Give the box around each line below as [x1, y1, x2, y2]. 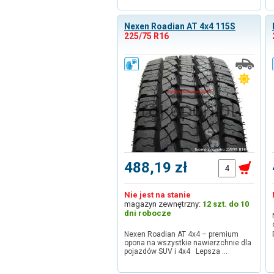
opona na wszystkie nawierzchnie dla [124, 239, 251, 247]
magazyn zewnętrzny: [124, 199, 202, 209]
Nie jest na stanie [124, 190, 191, 199]
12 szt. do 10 [202, 199, 249, 209]
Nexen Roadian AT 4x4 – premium [124, 230, 239, 239]
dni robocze [124, 209, 171, 218]
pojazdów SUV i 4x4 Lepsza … [124, 247, 228, 256]
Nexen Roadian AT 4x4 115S [124, 21, 235, 31]
